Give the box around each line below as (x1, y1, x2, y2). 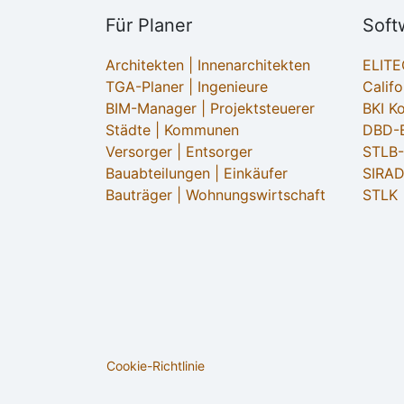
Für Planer (106, 14, 192, 37)
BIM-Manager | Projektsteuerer (106, 99, 315, 118)
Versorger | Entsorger (106, 142, 252, 161)
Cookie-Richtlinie (106, 358, 205, 374)
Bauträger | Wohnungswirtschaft (106, 186, 326, 205)
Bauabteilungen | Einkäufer (106, 164, 288, 183)
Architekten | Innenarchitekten (106, 56, 310, 75)
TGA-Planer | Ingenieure (106, 78, 268, 96)
